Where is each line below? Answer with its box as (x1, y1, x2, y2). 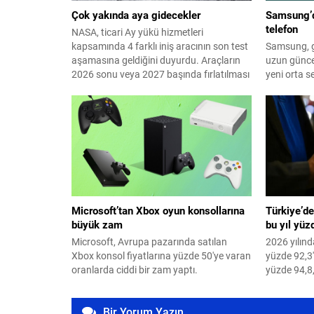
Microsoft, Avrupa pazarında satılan (71, 235, 227, 249)
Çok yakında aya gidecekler (71, 7, 200, 22)
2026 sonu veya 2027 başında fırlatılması (71, 67, 250, 81)
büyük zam (71, 217, 123, 232)
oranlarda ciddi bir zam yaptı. (71, 263, 198, 277)
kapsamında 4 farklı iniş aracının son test (71, 39, 248, 53)
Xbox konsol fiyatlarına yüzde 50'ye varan (71, 249, 251, 263)
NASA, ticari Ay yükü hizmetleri (71, 25, 203, 39)
